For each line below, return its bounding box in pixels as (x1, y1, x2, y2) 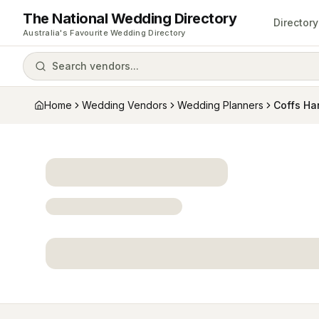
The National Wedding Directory (23, 9, 236, 27)
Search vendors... (52, 60, 139, 72)
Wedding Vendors (82, 99, 167, 111)
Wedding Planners (177, 99, 263, 111)
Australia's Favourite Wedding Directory (23, 27, 186, 38)
